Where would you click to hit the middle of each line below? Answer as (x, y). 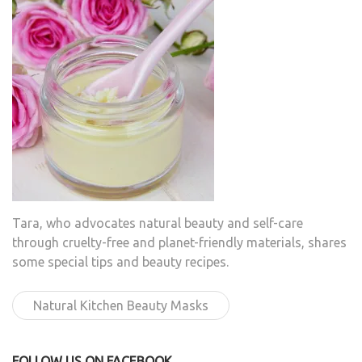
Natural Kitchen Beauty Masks (121, 306)
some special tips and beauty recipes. (120, 262)
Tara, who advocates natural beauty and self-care (158, 223)
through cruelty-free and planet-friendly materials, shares (179, 243)
